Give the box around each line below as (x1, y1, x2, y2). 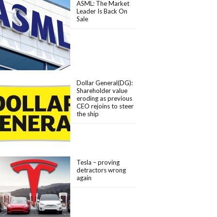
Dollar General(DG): (77, 79, 133, 87)
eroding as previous (77, 94, 133, 102)
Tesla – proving (77, 158, 120, 166)
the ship (77, 110, 99, 118)
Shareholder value (77, 87, 128, 94)
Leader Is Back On (77, 7, 128, 15)
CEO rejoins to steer (77, 102, 134, 110)
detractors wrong (77, 166, 126, 174)
